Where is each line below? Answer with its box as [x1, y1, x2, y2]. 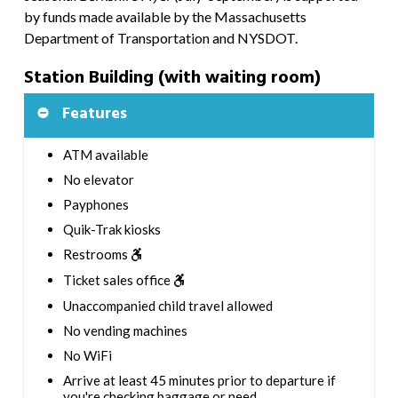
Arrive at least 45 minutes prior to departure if [62, 371, 336, 388]
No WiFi [62, 346, 112, 363]
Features [61, 101, 127, 128]
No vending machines [62, 322, 187, 338]
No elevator [62, 171, 134, 188]
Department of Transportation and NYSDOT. [23, 29, 298, 47]
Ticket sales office [62, 271, 173, 288]
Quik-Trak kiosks [62, 221, 161, 238]
